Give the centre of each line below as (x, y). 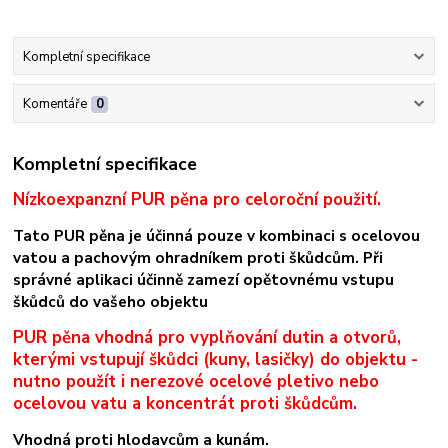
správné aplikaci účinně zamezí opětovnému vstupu (204, 280)
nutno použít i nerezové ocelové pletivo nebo (196, 382)
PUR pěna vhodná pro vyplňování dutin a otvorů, (207, 338)
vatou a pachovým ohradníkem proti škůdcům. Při (198, 258)
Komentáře (54, 103)
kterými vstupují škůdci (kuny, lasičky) (167, 360)
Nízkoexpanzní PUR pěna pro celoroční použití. (197, 200)
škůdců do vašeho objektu (111, 302)
